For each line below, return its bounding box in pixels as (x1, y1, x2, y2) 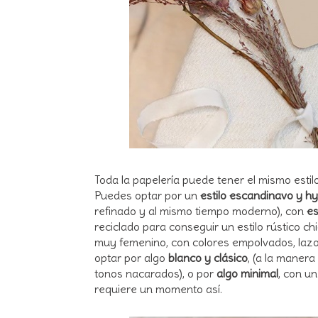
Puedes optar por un (94, 187, 197, 202)
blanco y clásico (168, 250, 248, 265)
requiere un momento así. (94, 281, 225, 296)
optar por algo (94, 250, 168, 265)
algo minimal (216, 265, 278, 280)
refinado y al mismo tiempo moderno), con (94, 203, 304, 218)
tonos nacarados (94, 265, 179, 280)
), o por (179, 265, 216, 280)
